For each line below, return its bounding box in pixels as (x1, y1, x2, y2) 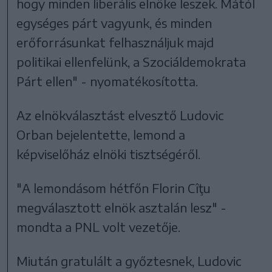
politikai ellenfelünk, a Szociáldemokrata (16, 54, 246, 70)
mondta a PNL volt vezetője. (16, 219, 181, 235)
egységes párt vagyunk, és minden (16, 15, 212, 31)
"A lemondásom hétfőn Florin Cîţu (16, 180, 211, 196)
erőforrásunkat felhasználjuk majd (16, 35, 214, 50)
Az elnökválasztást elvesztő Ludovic (16, 107, 225, 123)
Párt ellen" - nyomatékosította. (16, 73, 199, 89)
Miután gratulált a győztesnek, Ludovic (16, 253, 242, 269)
